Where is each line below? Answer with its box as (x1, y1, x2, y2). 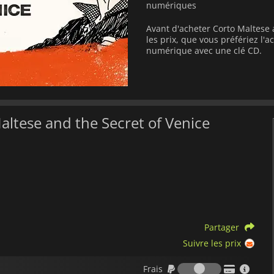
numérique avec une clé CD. (146, 44, 262, 56)
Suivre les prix (182, 237, 241, 250)
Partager (204, 221, 239, 234)
